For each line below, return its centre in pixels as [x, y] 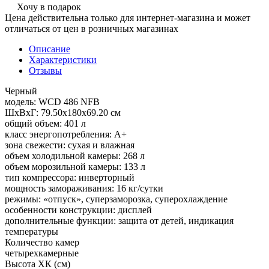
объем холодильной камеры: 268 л [75, 156]
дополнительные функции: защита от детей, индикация [119, 220]
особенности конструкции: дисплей [78, 210]
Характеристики [63, 59]
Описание [50, 49]
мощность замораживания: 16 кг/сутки [84, 188]
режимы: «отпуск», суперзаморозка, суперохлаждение [116, 199]
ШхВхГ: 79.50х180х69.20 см [63, 112]
